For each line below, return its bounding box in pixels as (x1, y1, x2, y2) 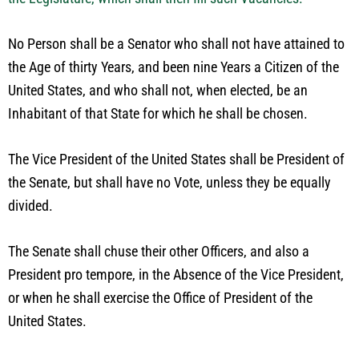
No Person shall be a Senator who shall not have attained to (8, 35, 345, 52)
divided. (8, 197, 53, 214)
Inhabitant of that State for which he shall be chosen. (8, 105, 308, 122)
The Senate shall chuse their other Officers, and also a (8, 243, 309, 260)
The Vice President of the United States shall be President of (8, 151, 345, 167)
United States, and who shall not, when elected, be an (8, 82, 308, 99)
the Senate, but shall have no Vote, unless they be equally (8, 174, 331, 191)
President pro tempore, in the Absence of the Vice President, (8, 266, 344, 283)
